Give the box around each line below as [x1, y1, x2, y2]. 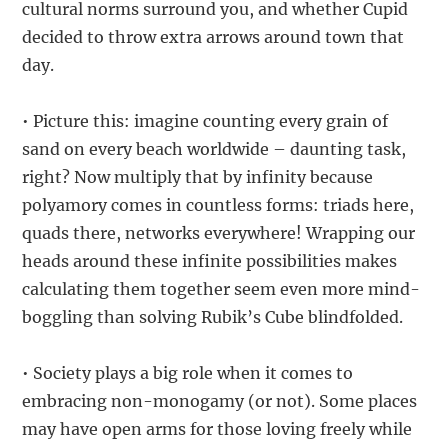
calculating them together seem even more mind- [22, 278, 421, 299]
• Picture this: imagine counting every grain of [22, 110, 389, 131]
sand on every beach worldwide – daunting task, [22, 138, 407, 159]
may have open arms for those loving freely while [22, 418, 413, 439]
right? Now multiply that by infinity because [22, 166, 374, 187]
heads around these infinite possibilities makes [22, 250, 398, 271]
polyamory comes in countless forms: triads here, [22, 194, 415, 215]
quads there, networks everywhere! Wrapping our [22, 222, 416, 243]
